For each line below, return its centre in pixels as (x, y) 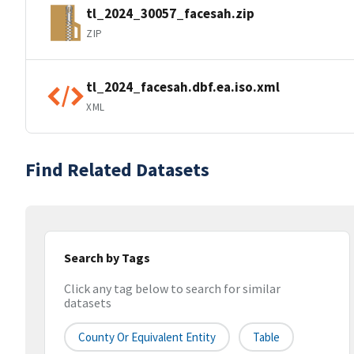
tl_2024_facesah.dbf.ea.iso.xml (183, 87)
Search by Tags (107, 258)
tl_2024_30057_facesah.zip (170, 13)
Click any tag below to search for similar (172, 289)
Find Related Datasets (117, 169)
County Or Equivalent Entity (147, 337)
